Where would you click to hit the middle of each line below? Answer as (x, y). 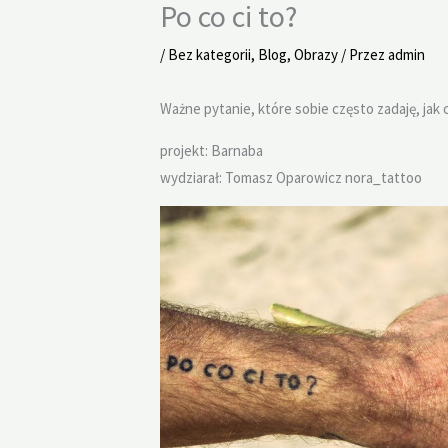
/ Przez (363, 54)
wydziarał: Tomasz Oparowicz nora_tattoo (291, 177)
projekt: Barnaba (211, 150)
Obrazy (316, 54)
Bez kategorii (209, 54)
